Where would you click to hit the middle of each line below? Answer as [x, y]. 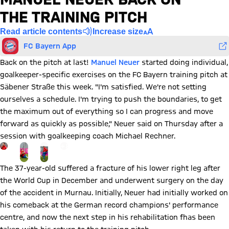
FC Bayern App [50, 46]
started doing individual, [184, 62]
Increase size [118, 31]
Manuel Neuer [115, 62]
